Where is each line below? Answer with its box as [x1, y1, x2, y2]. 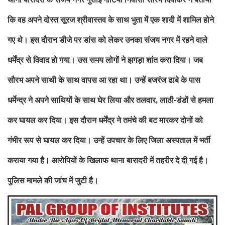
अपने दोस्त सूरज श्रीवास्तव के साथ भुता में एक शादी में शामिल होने [28, 14, 214, 26]
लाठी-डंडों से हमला [160, 94, 213, 106]
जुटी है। [75, 175, 98, 186]
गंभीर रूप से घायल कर [8, 135, 71, 146]
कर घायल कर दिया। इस [8, 115, 78, 126]
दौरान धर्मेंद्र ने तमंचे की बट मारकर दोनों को [80, 115, 203, 126]
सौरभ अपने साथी [8, 74, 56, 86]
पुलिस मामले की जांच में [8, 175, 73, 186]
